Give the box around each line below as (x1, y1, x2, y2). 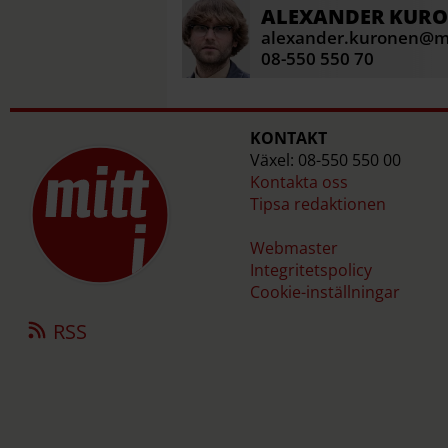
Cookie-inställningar (249, 281, 400, 304)
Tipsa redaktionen (249, 193, 386, 216)
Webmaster (249, 237, 338, 260)
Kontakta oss (249, 171, 348, 194)
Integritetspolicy (249, 259, 372, 282)
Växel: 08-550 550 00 (249, 149, 401, 172)
